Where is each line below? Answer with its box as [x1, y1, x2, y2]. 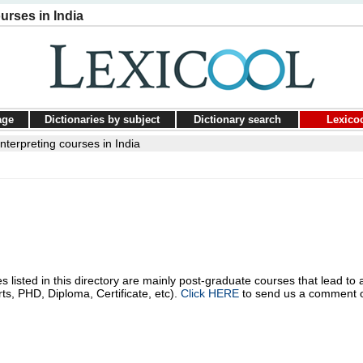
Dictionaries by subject [45, 113, 160, 126]
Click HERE [180, 287, 239, 300]
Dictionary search [193, 113, 281, 126]
